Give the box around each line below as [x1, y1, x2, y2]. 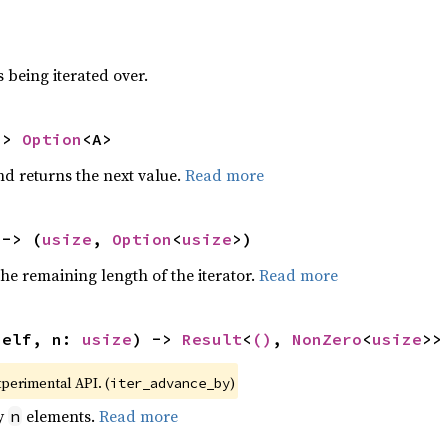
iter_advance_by [109, 374, 230, 392]
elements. [21, 405, 99, 427]
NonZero [291, 329, 362, 349]
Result [181, 329, 242, 349]
